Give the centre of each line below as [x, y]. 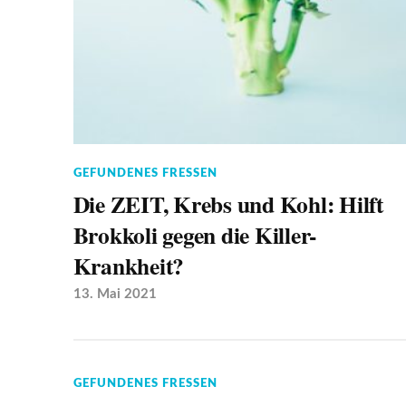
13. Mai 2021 [115, 295]
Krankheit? [129, 266]
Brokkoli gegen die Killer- [195, 235]
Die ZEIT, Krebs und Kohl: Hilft [228, 204]
